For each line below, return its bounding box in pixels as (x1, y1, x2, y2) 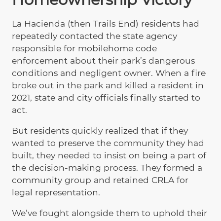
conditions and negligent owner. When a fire (12, 67, 206, 78)
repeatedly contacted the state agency (12, 30, 177, 41)
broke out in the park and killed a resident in (12, 79, 204, 90)
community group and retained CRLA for (12, 174, 188, 185)
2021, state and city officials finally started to (12, 92, 200, 103)
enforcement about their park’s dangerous (12, 55, 195, 66)
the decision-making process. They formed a (12, 162, 202, 173)
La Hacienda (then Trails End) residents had (12, 18, 199, 29)
